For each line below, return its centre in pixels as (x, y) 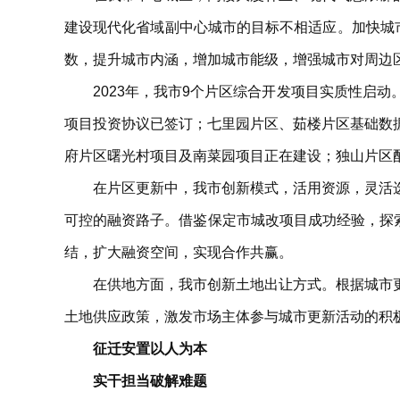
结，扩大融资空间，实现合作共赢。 (179, 252)
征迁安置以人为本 (150, 349)
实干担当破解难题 (150, 381)
